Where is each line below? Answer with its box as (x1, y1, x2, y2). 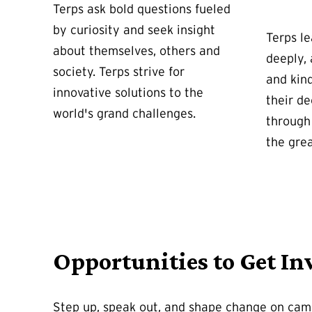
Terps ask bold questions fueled (53, 2, 231, 16)
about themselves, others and (53, 44, 220, 58)
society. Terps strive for (53, 65, 185, 79)
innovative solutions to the (53, 86, 203, 100)
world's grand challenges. (53, 107, 196, 120)
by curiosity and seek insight (53, 23, 215, 37)
